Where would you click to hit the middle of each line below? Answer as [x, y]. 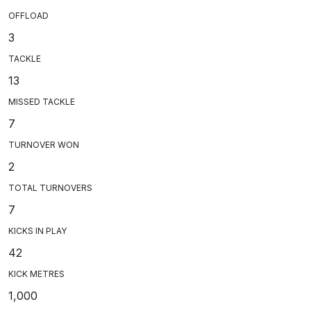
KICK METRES [36, 274]
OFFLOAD [28, 15]
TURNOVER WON [44, 144]
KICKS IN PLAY [37, 230]
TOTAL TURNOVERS [50, 187]
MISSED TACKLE [42, 101]
